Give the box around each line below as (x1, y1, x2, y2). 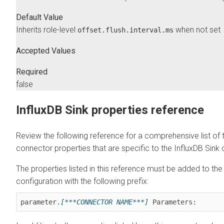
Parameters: (148, 198, 196, 206)
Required (16, 67, 47, 77)
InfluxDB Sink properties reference (16, 103, 204, 117)
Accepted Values (16, 46, 75, 56)
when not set (173, 25, 220, 35)
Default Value (16, 12, 63, 22)
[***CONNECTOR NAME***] (60, 198, 148, 206)
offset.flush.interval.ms (77, 26, 173, 34)
